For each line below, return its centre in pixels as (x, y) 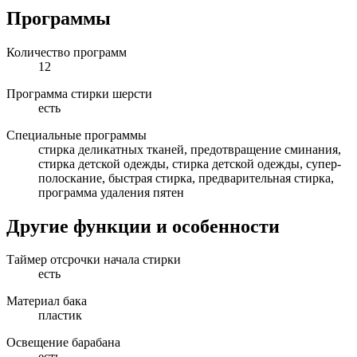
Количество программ (67, 52)
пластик (60, 316)
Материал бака (47, 301)
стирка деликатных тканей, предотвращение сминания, (190, 149)
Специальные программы (76, 135)
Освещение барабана (63, 343)
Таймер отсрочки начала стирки (94, 260)
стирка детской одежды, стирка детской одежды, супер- (190, 163)
